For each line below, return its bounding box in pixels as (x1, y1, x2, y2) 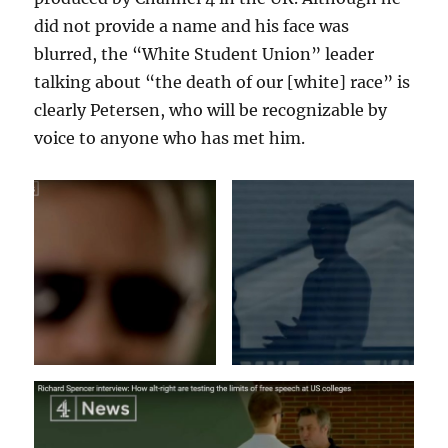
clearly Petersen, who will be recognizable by (34, 100, 388, 121)
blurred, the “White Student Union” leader (34, 44, 375, 65)
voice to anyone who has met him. (34, 128, 306, 149)
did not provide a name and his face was (34, 16, 350, 37)
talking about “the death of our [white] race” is (34, 72, 411, 93)
